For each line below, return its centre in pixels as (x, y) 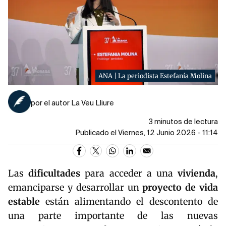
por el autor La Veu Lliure (72, 103)
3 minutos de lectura (183, 122)
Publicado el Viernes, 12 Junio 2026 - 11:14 (147, 133)
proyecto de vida (180, 187)
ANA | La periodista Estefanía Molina (155, 75)
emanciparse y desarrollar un (75, 187)
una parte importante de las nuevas (113, 215)
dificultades (54, 173)
